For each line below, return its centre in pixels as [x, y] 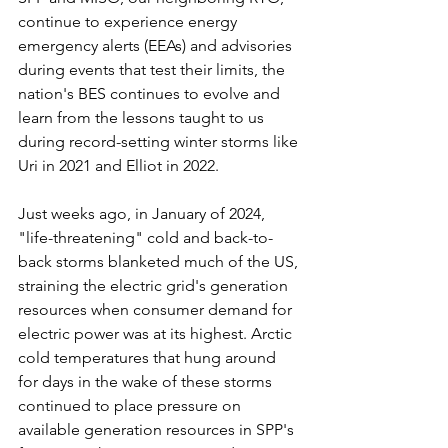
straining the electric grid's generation [155, 286]
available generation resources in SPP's [158, 430]
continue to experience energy [129, 22]
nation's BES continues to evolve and [151, 94]
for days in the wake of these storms [147, 382]
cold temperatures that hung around [149, 358]
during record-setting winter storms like [160, 142]
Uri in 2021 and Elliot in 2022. [118, 166]
